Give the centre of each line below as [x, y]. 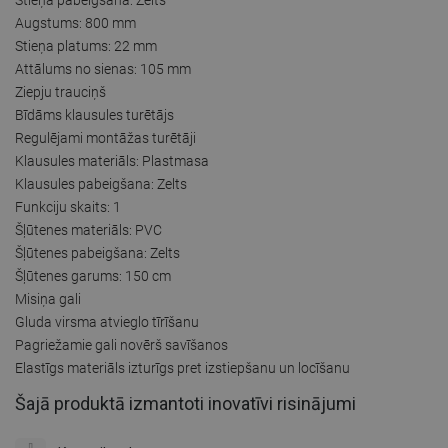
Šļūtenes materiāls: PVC [88, 229]
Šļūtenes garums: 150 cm [93, 275]
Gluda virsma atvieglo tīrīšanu [107, 321]
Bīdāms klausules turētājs [94, 114]
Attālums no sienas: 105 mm [103, 68]
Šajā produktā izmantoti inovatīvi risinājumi [185, 403]
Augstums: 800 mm [75, 22]
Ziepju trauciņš [60, 91]
